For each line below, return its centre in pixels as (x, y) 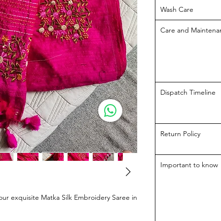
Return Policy (180, 134)
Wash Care (177, 10)
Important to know (189, 165)
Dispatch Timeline (188, 92)
